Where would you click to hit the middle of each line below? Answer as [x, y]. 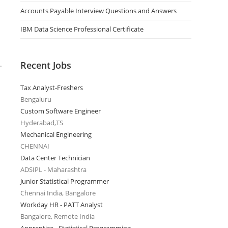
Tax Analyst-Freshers [52, 88]
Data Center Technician [55, 158]
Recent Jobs [46, 65]
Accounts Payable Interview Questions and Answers [98, 11]
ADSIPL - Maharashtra [53, 169]
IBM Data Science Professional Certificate [82, 29]
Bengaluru [36, 99]
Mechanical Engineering [56, 134]
